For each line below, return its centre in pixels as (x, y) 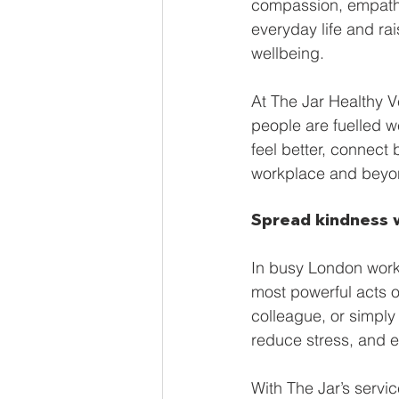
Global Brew (239, 18)
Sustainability (244, 90)
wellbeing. (288, 53)
